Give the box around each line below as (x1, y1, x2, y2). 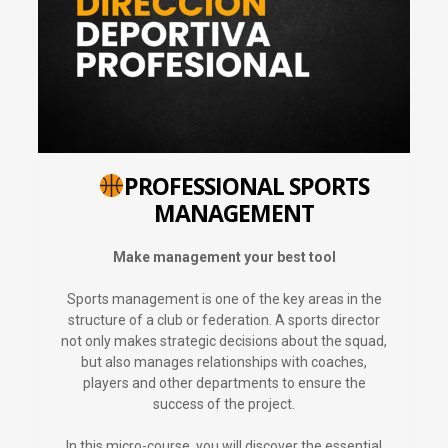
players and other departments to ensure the (82, 374, 366, 391)
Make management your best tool (112, 248, 336, 265)
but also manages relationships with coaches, (81, 353, 367, 370)
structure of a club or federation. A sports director (68, 311, 380, 328)
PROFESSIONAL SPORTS (124, 169, 370, 202)
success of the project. (153, 395, 295, 412)
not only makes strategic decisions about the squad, (61, 332, 387, 349)
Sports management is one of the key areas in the (66, 290, 382, 307)
